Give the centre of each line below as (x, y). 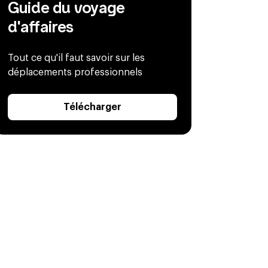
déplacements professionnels (75, 72)
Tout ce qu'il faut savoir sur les (77, 58)
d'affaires (41, 27)
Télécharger (93, 107)
